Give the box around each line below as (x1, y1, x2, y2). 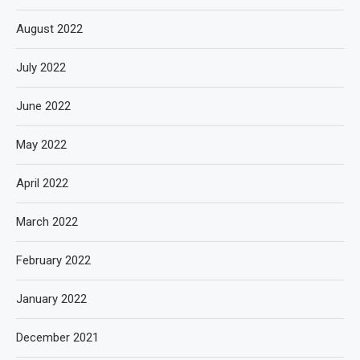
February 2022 (16, 253, 91, 268)
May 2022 (16, 137, 67, 152)
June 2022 (16, 99, 71, 113)
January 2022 (16, 292, 87, 306)
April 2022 (16, 176, 68, 190)
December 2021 (16, 330, 99, 345)
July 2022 (16, 60, 66, 75)
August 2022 (16, 22, 83, 36)
